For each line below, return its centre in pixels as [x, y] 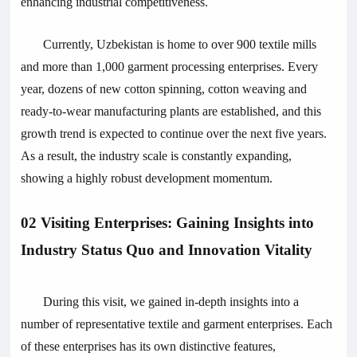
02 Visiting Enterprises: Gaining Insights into [168, 222]
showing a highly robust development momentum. [147, 178]
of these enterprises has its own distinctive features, [149, 346]
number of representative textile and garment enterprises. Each [177, 324]
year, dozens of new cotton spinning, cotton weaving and [164, 88]
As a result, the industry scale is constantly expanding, [157, 155]
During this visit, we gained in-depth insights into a [171, 301]
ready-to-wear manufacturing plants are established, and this [171, 111]
